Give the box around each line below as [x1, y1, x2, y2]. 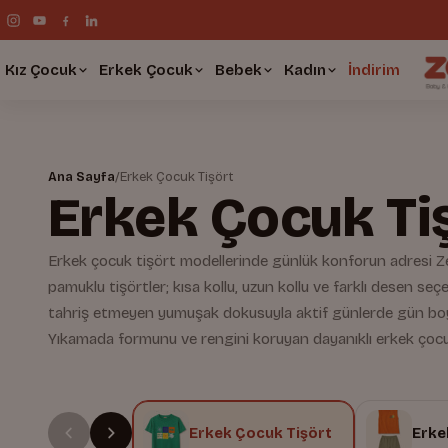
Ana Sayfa [48, 169, 115, 185]
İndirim [348, 60, 400, 79]
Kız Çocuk [5, 60, 77, 79]
